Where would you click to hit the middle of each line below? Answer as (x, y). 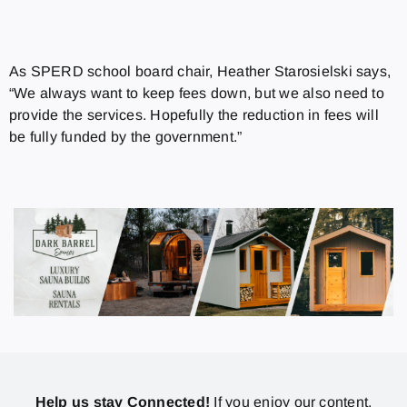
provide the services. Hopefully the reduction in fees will (194, 114)
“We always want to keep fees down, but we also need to (196, 93)
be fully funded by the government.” (125, 136)
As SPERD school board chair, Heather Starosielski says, (200, 71)
